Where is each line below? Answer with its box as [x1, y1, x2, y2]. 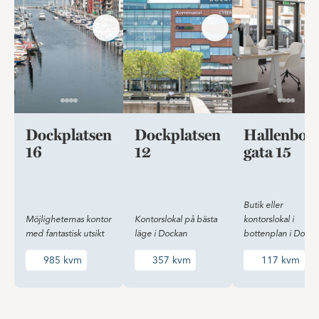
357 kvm [152, 255, 191, 266]
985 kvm [43, 255, 82, 266]
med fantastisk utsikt [26, 230, 104, 239]
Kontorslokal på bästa [135, 216, 217, 224]
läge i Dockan [135, 230, 187, 239]
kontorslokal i [244, 216, 294, 224]
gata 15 [244, 145, 291, 161]
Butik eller [244, 202, 283, 210]
